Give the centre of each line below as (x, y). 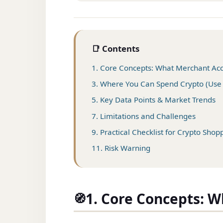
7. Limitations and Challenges (144, 116)
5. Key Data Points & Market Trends (154, 100)
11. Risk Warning (121, 148)
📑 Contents (115, 49)
